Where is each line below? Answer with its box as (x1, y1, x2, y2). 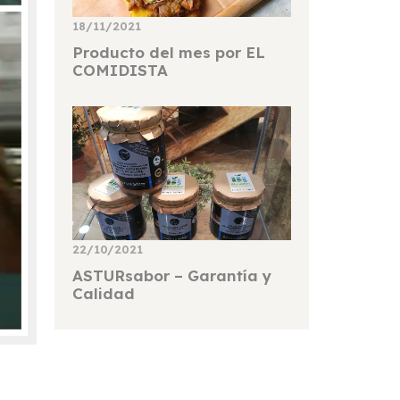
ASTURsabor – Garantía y (72, 266, 271, 286)
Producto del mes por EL (72, 43, 265, 62)
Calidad (72, 284, 135, 304)
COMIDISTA (72, 61, 168, 80)
